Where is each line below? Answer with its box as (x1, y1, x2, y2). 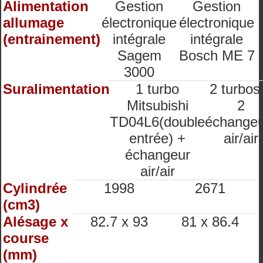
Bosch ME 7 (178, 48, 255, 63)
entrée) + (129, 130, 186, 146)
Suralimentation (3, 81, 110, 97)
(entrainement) (3, 31, 100, 47)
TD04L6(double (110, 114, 205, 130)
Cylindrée (3, 180, 67, 196)
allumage (3, 15, 64, 31)
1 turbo (136, 81, 179, 97)
